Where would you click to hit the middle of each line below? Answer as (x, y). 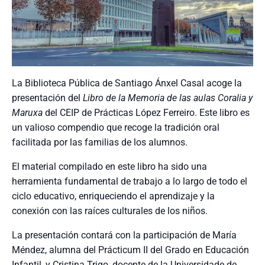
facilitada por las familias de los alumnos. (100, 143)
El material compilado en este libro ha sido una (109, 167)
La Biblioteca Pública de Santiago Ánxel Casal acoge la (127, 83)
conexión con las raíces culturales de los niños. (110, 211)
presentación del (47, 98)
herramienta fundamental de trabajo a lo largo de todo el (130, 182)
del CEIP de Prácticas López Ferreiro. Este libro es (146, 113)
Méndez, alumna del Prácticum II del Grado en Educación (130, 250)
